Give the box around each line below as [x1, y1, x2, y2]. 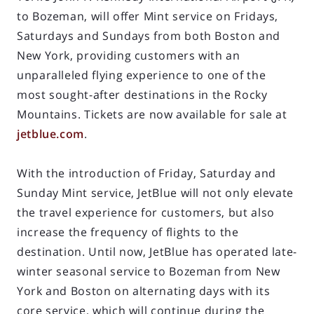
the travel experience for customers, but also [17, 204, 275, 220]
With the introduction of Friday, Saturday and [17, 165, 276, 181]
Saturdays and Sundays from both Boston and [17, 27, 280, 43]
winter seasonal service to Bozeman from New [17, 263, 280, 279]
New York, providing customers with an [17, 47, 240, 63]
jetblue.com [17, 125, 85, 142]
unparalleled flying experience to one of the [17, 67, 266, 83]
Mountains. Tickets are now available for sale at [17, 106, 287, 122]
